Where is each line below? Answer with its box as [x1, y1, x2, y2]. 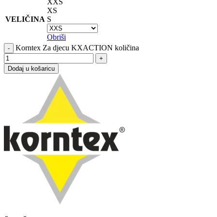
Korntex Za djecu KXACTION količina [15, 43, 139, 52]
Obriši [47, 32, 66, 41]
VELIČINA [5, 15, 45, 23]
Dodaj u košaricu [8, 64, 55, 72]
